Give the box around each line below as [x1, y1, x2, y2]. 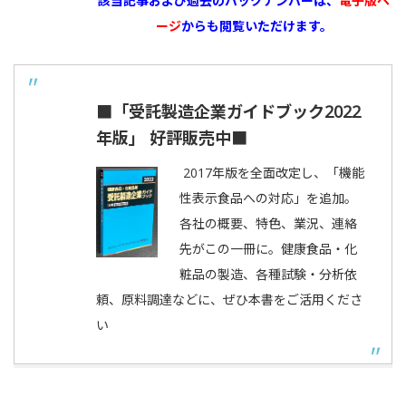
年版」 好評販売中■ [96, 127, 247, 149]
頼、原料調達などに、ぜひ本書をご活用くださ [96, 291, 362, 308]
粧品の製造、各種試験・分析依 [179, 266, 357, 283]
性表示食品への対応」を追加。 [179, 189, 357, 207]
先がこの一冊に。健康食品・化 [179, 240, 357, 257]
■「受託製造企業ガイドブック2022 [96, 101, 361, 122]
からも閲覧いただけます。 [180, 17, 333, 34]
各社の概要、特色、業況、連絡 [179, 215, 357, 232]
